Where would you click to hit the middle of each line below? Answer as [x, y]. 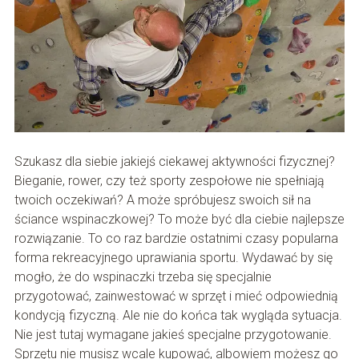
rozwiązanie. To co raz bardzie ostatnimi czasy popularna [176, 238]
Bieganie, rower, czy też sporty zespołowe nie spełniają [169, 180]
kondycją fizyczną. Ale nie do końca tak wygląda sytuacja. [178, 315]
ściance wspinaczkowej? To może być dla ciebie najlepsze [179, 219]
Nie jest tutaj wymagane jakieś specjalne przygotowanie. [173, 334]
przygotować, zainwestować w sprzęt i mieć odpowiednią [176, 296]
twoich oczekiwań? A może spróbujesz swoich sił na [162, 200]
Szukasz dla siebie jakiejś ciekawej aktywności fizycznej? [174, 161]
